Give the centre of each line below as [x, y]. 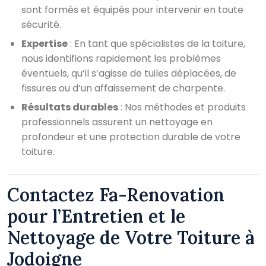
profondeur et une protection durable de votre [131, 137]
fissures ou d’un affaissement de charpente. [123, 88]
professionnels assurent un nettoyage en [117, 122]
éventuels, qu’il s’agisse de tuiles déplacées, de [129, 73]
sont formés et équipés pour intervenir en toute [132, 9]
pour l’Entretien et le [96, 216]
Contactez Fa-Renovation [116, 194]
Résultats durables [70, 107]
